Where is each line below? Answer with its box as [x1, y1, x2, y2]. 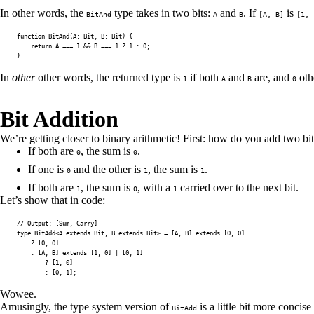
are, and [252, 71, 292, 83]
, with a [137, 182, 173, 193]
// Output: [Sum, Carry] [17, 219, 97, 227]
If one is [28, 163, 67, 175]
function [17, 32, 45, 40]
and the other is [71, 163, 144, 175]
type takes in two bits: [111, 7, 213, 19]
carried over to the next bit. [177, 182, 299, 193]
